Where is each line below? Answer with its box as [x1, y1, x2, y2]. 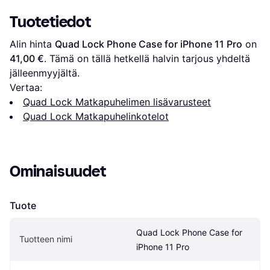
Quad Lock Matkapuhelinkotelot [23, 110, 169, 123]
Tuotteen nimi [19, 234, 72, 245]
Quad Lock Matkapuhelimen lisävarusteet [23, 96, 211, 108]
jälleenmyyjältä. [10, 67, 80, 80]
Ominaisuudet [10, 162, 106, 181]
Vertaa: [10, 81, 42, 94]
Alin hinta [10, 38, 55, 51]
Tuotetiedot [10, 13, 91, 32]
